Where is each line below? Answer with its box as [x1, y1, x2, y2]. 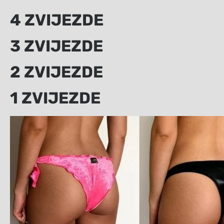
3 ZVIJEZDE [10, 36, 103, 55]
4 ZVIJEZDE [10, 10, 103, 29]
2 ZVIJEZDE [10, 62, 103, 81]
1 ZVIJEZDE [10, 88, 100, 107]
